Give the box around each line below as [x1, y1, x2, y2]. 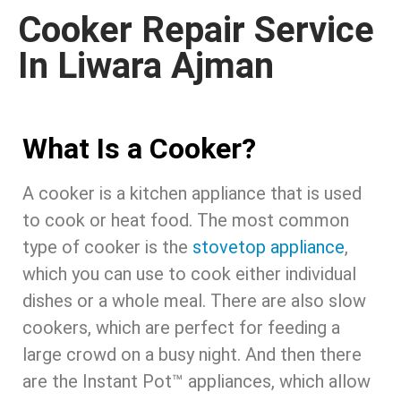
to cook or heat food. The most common [22, 209, 349, 232]
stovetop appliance [192, 236, 345, 259]
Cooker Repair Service [18, 9, 374, 52]
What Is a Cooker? [22, 132, 256, 166]
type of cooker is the [22, 236, 192, 259]
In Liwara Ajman [18, 45, 274, 88]
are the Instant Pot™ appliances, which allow [22, 371, 371, 393]
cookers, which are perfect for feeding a [22, 317, 340, 339]
